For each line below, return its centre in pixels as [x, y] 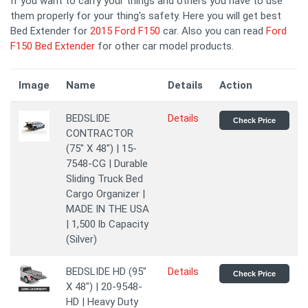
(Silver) [81, 239]
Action [236, 85]
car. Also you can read [213, 31]
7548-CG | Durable [107, 164]
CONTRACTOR [100, 133]
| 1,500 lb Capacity [107, 224]
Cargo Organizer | [106, 194]
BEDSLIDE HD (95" [106, 272]
